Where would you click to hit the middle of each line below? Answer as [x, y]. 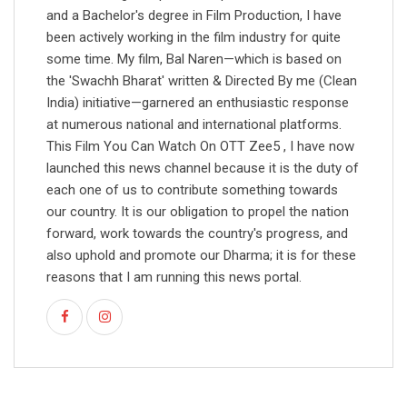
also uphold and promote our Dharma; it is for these [201, 256]
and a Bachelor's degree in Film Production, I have [194, 16]
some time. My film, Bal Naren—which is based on [194, 60]
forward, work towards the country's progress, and [197, 234]
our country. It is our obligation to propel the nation [198, 212]
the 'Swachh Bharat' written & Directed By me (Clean [202, 81]
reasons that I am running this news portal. [174, 278]
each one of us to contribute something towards [192, 190]
